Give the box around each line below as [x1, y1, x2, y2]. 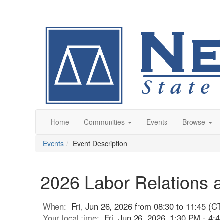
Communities [84, 117, 125, 127]
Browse [182, 117, 205, 127]
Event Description [73, 138, 127, 148]
